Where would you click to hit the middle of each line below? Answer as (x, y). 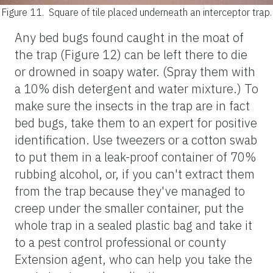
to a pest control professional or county (120, 242)
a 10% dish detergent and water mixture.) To (136, 88)
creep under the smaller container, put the (129, 208)
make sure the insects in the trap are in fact (132, 105)
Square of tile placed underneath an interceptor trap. (160, 12)
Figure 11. (24, 12)
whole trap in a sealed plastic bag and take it (133, 225)
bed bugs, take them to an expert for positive (136, 122)
